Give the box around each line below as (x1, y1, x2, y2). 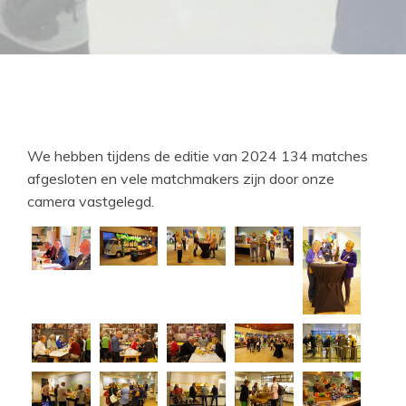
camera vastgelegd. (27, 192, 154, 210)
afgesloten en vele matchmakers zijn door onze (27, 169, 334, 188)
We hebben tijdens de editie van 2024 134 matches (27, 147, 368, 165)
